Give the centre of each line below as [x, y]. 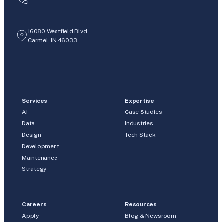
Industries [139, 123]
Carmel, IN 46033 [53, 40]
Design [31, 135]
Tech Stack [140, 135]
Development [41, 146]
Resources [141, 204]
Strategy [34, 169]
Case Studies [143, 112]
